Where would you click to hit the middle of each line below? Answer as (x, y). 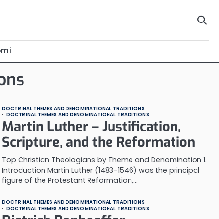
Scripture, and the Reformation (99, 142)
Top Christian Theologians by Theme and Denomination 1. (104, 160)
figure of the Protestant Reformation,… (70, 180)
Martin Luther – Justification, (91, 127)
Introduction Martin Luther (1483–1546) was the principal (101, 170)
